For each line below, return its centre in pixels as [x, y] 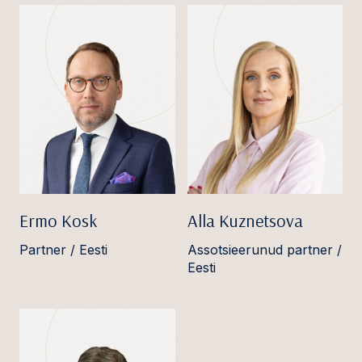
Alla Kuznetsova [245, 220]
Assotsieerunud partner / [264, 249]
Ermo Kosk [58, 220]
